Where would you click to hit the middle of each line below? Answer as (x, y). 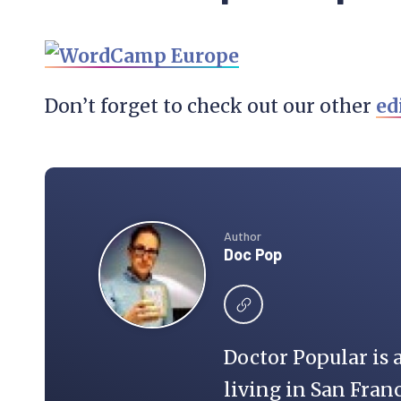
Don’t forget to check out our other (210, 106)
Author (243, 236)
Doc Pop (253, 254)
